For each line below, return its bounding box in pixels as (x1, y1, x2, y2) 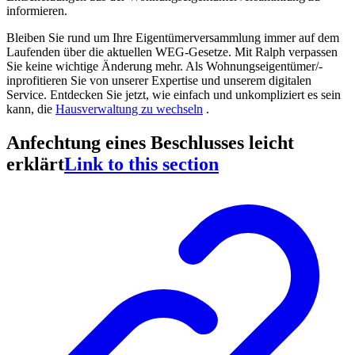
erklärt (6, 153, 64, 174)
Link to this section (64, 153, 219, 174)
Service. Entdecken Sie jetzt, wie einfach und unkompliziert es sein (6, 88, 341, 102)
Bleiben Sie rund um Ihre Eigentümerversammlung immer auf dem (6, 31, 339, 45)
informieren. (6, 4, 67, 18)
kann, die (6, 102, 55, 116)
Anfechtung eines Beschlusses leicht (6, 132, 294, 153)
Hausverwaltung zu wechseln (55, 102, 203, 116)
